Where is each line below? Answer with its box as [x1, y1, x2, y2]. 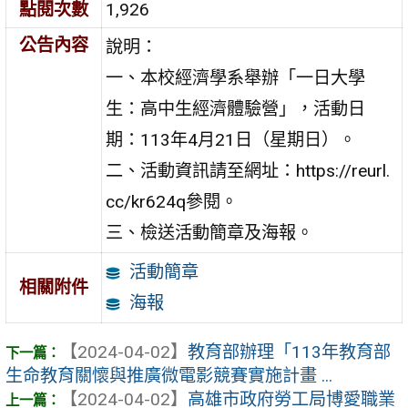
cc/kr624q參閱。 [106, 190, 239, 212]
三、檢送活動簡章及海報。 [106, 221, 314, 243]
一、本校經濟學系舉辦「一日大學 [106, 66, 366, 88]
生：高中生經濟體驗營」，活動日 [106, 97, 366, 119]
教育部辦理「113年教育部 [188, 342, 391, 363]
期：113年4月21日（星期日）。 [106, 128, 357, 150]
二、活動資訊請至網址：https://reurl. [106, 159, 391, 181]
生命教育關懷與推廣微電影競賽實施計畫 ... [5, 365, 332, 387]
